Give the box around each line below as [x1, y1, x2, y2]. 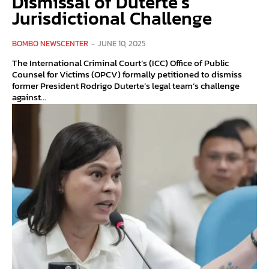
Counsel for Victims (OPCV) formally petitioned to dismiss [12, 67, 242, 81]
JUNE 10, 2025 [98, 37, 146, 49]
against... [12, 89, 46, 104]
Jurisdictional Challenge [12, 4, 212, 32]
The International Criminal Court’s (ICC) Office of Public [12, 55, 229, 70]
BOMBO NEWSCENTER [12, 37, 88, 49]
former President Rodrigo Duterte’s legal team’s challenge [12, 78, 240, 92]
